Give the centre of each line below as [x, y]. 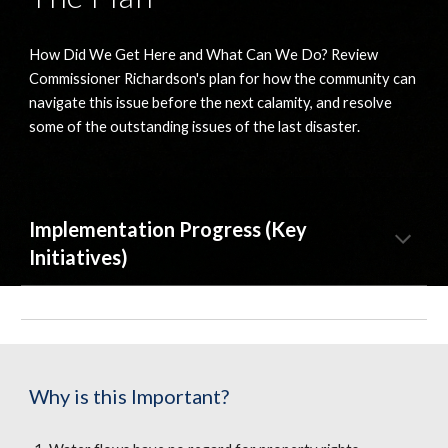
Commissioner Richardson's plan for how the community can [223, 78]
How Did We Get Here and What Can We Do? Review [204, 54]
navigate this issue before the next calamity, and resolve [211, 102]
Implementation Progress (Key [168, 229]
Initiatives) [79, 257]
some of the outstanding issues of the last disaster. [195, 126]
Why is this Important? [129, 396]
